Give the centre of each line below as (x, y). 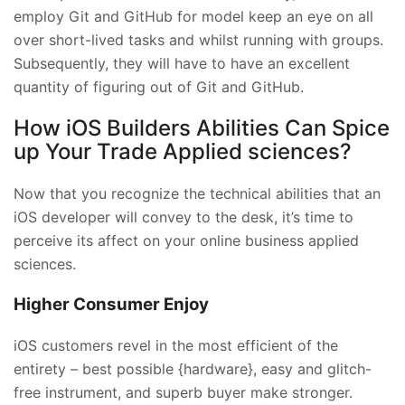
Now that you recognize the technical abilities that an (197, 194)
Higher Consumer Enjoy (111, 304)
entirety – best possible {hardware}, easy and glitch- (193, 368)
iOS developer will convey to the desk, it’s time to (184, 217)
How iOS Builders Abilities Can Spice (202, 128)
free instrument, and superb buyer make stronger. (183, 392)
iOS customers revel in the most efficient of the (176, 345)
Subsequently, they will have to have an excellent (182, 64)
